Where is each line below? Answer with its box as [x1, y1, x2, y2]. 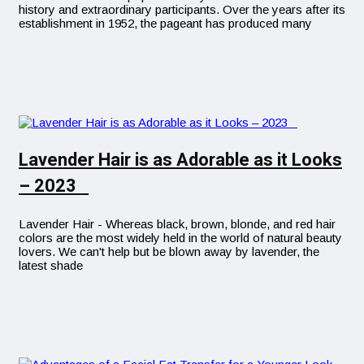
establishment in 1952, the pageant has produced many [19, 15, 312, 30]
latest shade [19, 258, 83, 272]
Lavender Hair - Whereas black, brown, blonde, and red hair [19, 216, 336, 231]
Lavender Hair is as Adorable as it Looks [19, 146, 342, 173]
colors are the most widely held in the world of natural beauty [19, 230, 342, 245]
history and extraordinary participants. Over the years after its [19, 2, 345, 16]
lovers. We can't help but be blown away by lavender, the [19, 244, 319, 258]
